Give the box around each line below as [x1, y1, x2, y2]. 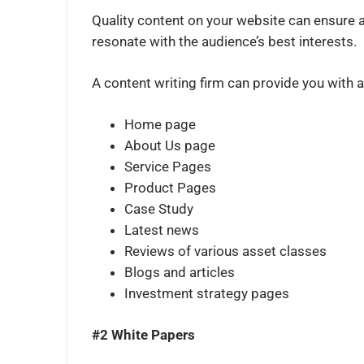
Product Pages [124, 180, 216, 197]
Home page [124, 116, 196, 133]
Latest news [124, 222, 199, 239]
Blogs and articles [124, 264, 235, 281]
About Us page [124, 137, 215, 154]
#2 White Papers [92, 327, 195, 344]
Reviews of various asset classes [124, 243, 327, 260]
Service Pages [124, 158, 211, 175]
